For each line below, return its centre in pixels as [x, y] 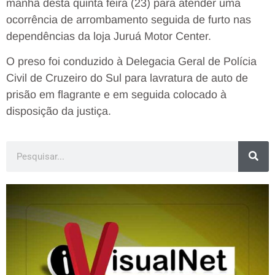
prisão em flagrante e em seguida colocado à [116, 95]
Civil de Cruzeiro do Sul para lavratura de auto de [127, 78]
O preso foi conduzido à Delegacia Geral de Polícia [131, 62]
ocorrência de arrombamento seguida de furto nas [129, 19]
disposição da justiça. [59, 111]
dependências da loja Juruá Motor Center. [109, 36]
